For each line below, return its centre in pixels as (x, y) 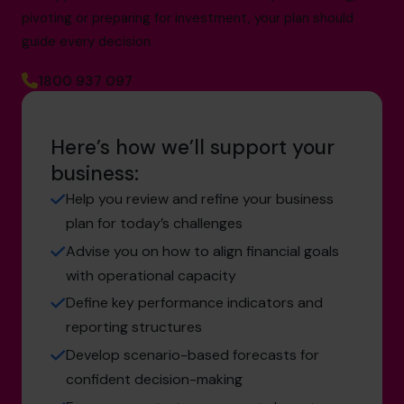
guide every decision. (87, 41)
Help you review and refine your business (200, 198)
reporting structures (134, 327)
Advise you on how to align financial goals (202, 251)
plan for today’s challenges (154, 223)
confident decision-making (154, 380)
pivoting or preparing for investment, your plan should (188, 18)
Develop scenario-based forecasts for (193, 355)
